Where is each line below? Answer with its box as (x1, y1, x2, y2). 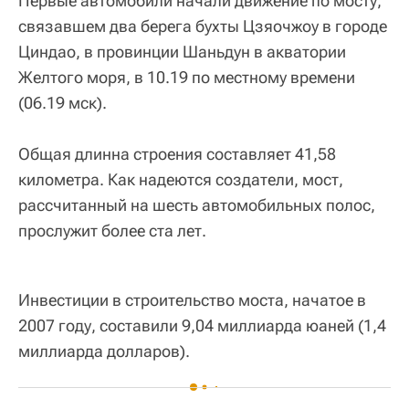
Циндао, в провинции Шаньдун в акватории (18, 42, 346, 61)
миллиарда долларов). (18, 341, 190, 361)
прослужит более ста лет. (18, 221, 206, 240)
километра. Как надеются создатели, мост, (18, 170, 343, 189)
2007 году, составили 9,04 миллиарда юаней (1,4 (18, 316, 386, 335)
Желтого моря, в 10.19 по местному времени (18, 68, 355, 87)
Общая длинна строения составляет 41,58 (18, 144, 336, 163)
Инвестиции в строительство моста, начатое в (18, 290, 366, 309)
